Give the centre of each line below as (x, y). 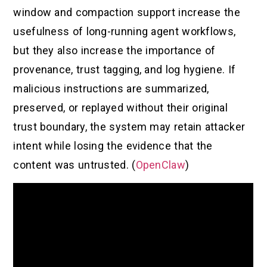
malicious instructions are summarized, (111, 88)
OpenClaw (160, 164)
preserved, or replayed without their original (120, 107)
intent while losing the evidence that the (113, 145)
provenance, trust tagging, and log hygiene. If (125, 69)
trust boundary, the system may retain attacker (129, 126)
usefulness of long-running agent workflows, (125, 31)
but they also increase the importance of (114, 50)
